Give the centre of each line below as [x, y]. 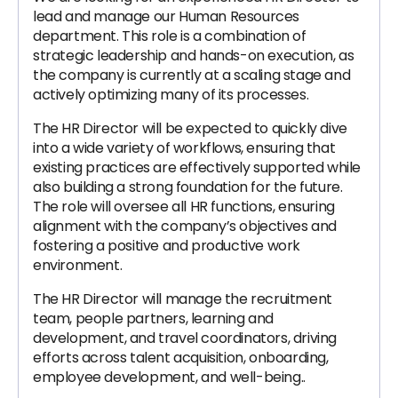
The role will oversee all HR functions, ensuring [184, 207]
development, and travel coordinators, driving [185, 338]
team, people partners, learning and [154, 318]
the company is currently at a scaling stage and [192, 75]
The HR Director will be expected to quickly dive [190, 128]
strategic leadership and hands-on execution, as [194, 56]
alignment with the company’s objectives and [185, 226]
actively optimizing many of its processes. [171, 95]
